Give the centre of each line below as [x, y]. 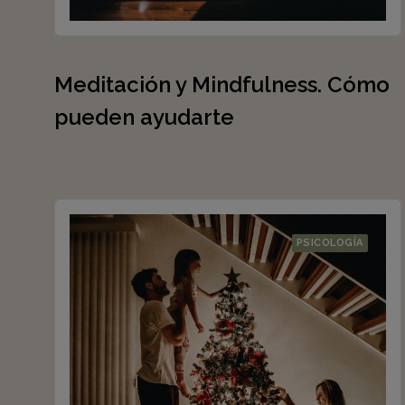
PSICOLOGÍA [330, 243]
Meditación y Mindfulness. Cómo [222, 85]
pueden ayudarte [144, 117]
